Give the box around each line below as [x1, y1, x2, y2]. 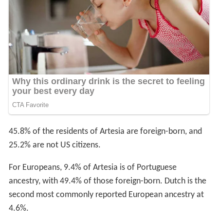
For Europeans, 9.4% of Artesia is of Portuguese [8, 163, 177, 172]
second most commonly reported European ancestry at [8, 190, 204, 200]
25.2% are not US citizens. [8, 140, 101, 150]
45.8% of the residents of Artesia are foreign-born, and [8, 127, 202, 136]
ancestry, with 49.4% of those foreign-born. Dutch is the [8, 176, 206, 186]
